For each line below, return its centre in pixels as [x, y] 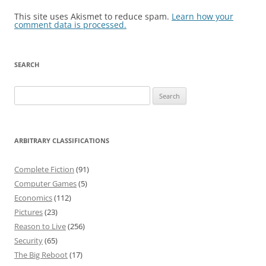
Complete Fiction [44, 169]
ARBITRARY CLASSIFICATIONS [62, 140]
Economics [33, 198]
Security [28, 240]
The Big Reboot [41, 255]
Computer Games [45, 183]
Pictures [28, 212]
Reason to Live [40, 226]
